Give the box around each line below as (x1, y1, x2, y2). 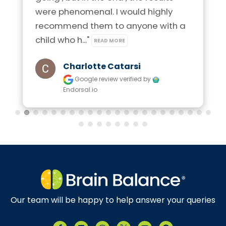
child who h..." (35, 33, 91, 46)
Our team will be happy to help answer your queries (11, 194, 215, 206)
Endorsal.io (63, 85, 97, 94)
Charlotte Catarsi (63, 60, 141, 72)
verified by (120, 74, 152, 83)
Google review (73, 74, 120, 83)
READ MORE (94, 36, 125, 44)
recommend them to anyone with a (35, 19, 186, 32)
